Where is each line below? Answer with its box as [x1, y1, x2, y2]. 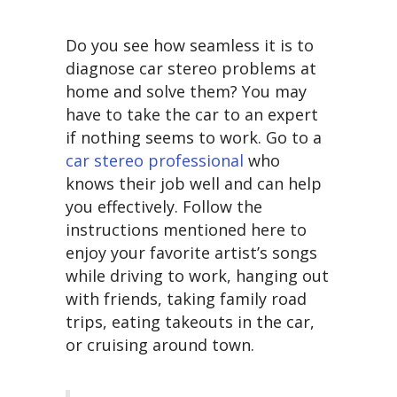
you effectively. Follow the [66, 196, 262, 218]
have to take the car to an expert [66, 104, 318, 126]
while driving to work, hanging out [66, 265, 329, 287]
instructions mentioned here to [66, 219, 307, 241]
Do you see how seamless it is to [66, 35, 314, 57]
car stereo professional [66, 150, 244, 172]
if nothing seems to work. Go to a [66, 127, 322, 149]
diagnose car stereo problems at [66, 58, 316, 80]
